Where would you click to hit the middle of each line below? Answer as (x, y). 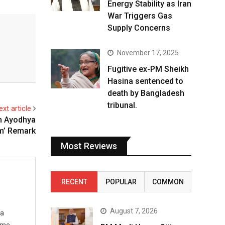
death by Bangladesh (146, 93)
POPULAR (121, 182)
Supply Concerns (139, 28)
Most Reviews (89, 146)
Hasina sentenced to (145, 81)
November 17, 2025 (148, 53)
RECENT (74, 182)
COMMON (168, 182)
